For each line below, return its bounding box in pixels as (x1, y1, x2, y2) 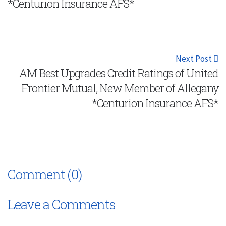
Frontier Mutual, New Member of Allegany (21, 80, 218, 95)
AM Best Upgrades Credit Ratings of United (19, 65, 218, 80)
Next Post (176, 52, 213, 64)
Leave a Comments (8, 195, 116, 213)
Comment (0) (8, 165, 82, 183)
